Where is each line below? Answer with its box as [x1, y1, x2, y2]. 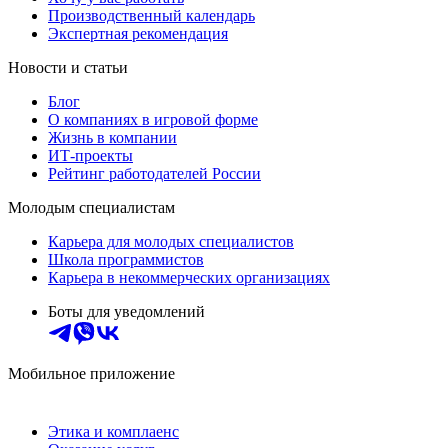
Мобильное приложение [8, 365, 175, 383]
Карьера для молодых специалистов [48, 233, 294, 251]
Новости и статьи [8, 59, 128, 77]
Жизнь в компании [48, 129, 177, 147]
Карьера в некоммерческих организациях [48, 269, 330, 287]
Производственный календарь [48, 7, 255, 25]
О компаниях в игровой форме [48, 111, 258, 129]
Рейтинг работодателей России [48, 165, 261, 183]
